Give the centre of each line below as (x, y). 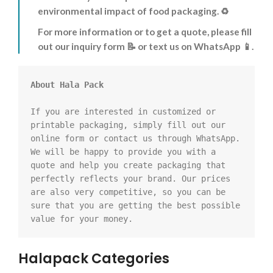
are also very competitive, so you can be (128, 192)
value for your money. (82, 219)
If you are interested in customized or (123, 112)
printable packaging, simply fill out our (128, 125)
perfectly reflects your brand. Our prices (130, 179)
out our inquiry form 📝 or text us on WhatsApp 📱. (146, 47)
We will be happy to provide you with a (123, 152)
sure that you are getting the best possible (135, 206)
